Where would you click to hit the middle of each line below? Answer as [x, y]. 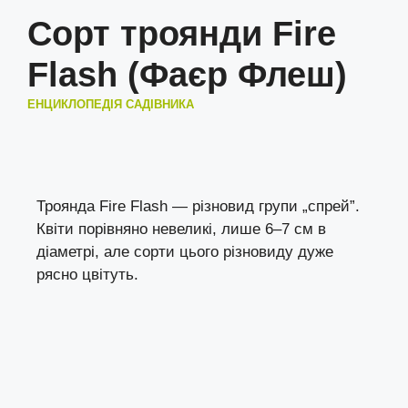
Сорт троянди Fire [182, 34]
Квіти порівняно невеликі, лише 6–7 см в [181, 229]
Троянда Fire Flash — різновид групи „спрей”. [198, 207]
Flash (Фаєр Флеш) [187, 75]
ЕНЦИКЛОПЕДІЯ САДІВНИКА [111, 105]
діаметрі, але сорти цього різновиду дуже [185, 252]
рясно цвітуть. [87, 275]
